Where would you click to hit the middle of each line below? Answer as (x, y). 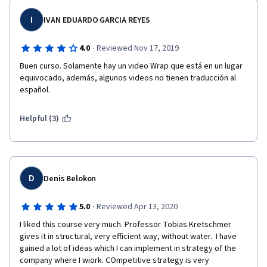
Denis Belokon (70, 179)
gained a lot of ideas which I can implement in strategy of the (128, 249)
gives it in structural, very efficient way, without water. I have (128, 237)
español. (35, 90)
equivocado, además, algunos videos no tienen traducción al (128, 78)
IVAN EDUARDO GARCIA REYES (97, 20)
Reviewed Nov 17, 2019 (137, 48)
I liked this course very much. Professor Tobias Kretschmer (125, 225)
